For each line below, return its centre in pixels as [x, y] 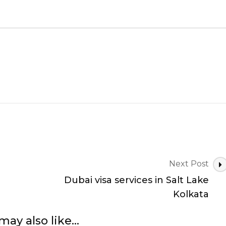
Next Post [189, 164]
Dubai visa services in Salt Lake [136, 180]
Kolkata [191, 194]
